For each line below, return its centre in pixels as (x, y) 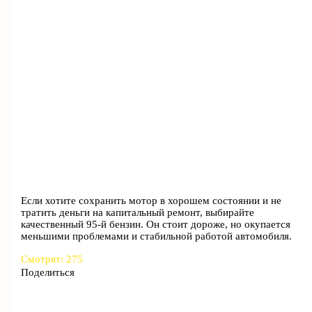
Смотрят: (42, 259)
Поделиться (48, 273)
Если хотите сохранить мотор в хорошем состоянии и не (151, 200)
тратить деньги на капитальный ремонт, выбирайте (138, 212)
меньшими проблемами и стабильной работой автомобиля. (157, 236)
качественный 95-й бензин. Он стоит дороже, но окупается (156, 224)
